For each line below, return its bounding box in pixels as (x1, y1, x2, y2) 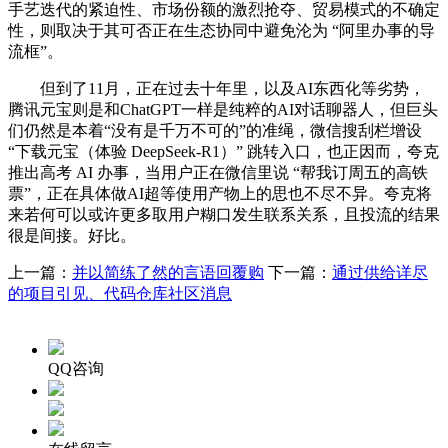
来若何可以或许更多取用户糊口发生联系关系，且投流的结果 (8, 205, 440, 223)
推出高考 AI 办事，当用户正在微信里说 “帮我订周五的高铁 (8, 163, 428, 181)
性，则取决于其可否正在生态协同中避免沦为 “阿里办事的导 (8, 21, 435, 39)
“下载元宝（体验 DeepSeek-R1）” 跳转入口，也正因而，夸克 (8, 142, 439, 160)
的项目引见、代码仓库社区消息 (8, 284, 232, 302)
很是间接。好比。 (8, 226, 136, 244)
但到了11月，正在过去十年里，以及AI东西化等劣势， (8, 79, 425, 97)
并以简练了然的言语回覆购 (72, 263, 264, 281)
